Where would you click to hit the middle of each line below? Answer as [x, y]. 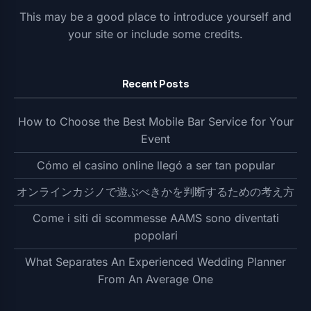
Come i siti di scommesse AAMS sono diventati [155, 218]
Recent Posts [155, 84]
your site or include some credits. [155, 34]
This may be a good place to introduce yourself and [155, 17]
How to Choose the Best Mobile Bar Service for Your [155, 121]
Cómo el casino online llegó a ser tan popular [155, 165]
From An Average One [155, 279]
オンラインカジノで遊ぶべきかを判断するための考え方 [155, 192]
